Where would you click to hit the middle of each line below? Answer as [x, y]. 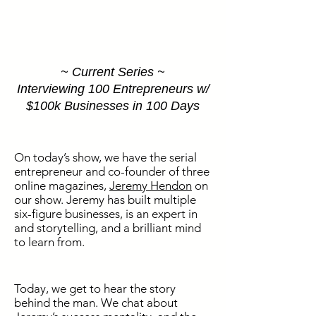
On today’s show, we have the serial [105, 157]
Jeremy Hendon [151, 186]
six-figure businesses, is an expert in [106, 214]
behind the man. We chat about [96, 303]
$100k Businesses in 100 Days [113, 106]
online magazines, [62, 186]
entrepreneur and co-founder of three [112, 171]
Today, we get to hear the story [95, 288]
